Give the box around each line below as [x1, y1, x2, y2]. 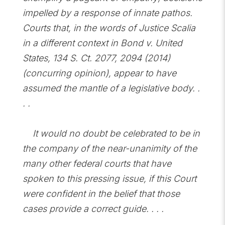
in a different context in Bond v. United [22, 38, 182, 48]
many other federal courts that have [22, 158, 171, 169]
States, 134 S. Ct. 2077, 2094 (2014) [22, 53, 170, 63]
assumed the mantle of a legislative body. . [22, 83, 200, 93]
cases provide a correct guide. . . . [22, 203, 164, 214]
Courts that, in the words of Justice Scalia [22, 23, 195, 33]
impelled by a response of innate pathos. [22, 8, 192, 18]
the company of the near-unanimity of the [22, 143, 197, 154]
